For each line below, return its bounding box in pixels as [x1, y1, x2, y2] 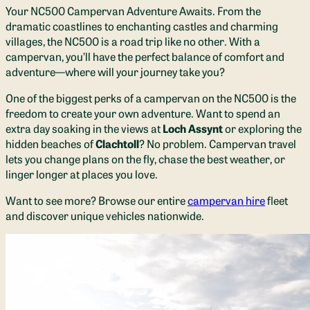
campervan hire [188, 192, 265, 208]
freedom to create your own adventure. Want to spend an [6, 104, 280, 120]
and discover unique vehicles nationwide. [6, 207, 204, 223]
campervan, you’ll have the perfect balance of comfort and [6, 48, 284, 64]
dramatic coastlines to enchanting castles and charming [6, 17, 278, 33]
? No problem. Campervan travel [139, 135, 296, 151]
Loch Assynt [163, 120, 223, 136]
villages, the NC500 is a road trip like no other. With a [6, 33, 260, 48]
